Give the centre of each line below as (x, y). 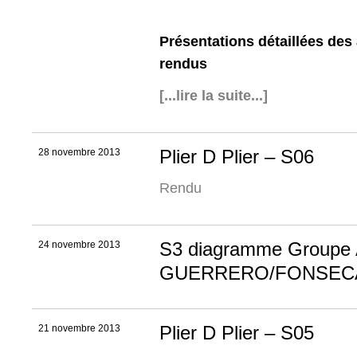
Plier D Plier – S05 (237, 332)
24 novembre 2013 (79, 244)
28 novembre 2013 (79, 153)
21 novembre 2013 (79, 328)
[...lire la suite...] (214, 96)
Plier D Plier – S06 (237, 157)
